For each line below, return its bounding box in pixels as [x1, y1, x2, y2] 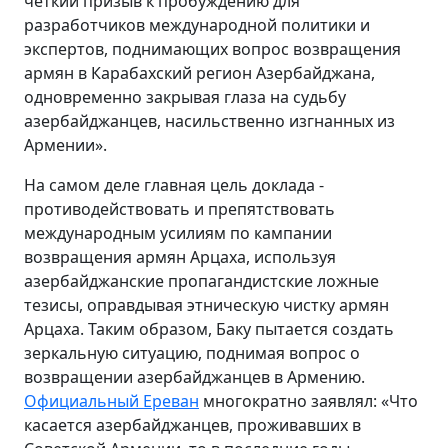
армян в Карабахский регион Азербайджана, [24, 61, 375, 84]
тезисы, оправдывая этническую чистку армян [24, 293, 389, 316]
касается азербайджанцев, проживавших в [24, 413, 361, 436]
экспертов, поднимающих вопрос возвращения [24, 37, 401, 60]
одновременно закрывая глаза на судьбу [24, 85, 346, 108]
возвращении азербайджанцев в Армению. [24, 365, 365, 388]
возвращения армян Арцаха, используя [24, 245, 336, 268]
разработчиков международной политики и [24, 13, 370, 36]
